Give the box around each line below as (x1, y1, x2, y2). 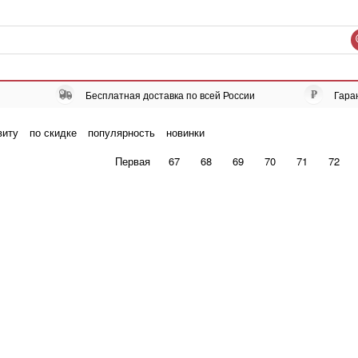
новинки (166, 125, 205, 140)
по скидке (30, 125, 77, 140)
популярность (88, 125, 155, 140)
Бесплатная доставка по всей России (86, 88, 255, 101)
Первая (114, 153, 150, 169)
